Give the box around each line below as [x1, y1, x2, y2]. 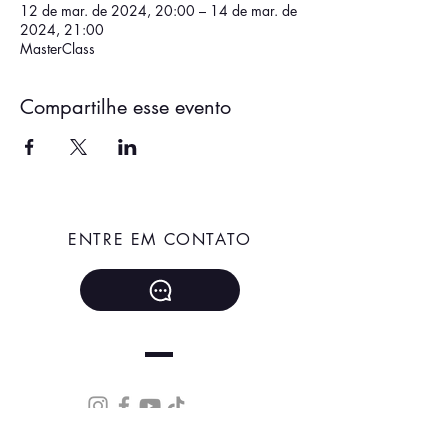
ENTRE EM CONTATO [68, 229, 252, 250]
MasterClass [20, 39, 95, 58]
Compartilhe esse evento [20, 94, 231, 120]
